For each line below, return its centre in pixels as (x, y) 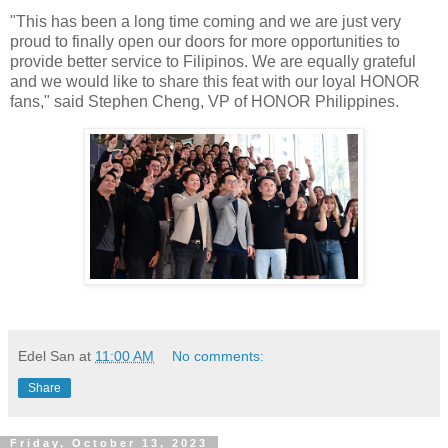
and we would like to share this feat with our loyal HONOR (215, 82)
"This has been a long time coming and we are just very (205, 22)
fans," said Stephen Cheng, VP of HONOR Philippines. (206, 102)
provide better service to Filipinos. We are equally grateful (213, 62)
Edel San (46, 356)
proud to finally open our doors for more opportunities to (205, 42)
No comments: (218, 356)
